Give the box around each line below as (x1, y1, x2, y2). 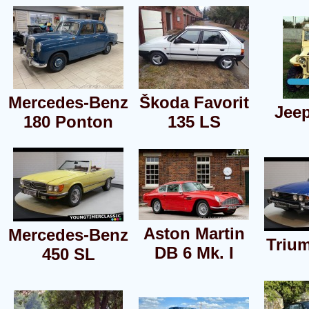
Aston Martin (143, 223, 245, 243)
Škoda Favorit (139, 92, 249, 112)
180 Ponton (23, 112, 113, 131)
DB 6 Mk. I (154, 243, 234, 262)
